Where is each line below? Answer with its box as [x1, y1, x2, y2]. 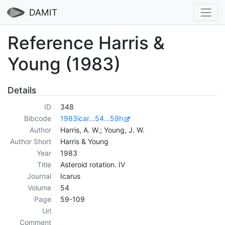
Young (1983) [8, 53, 121, 74]
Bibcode [24, 114, 51, 123]
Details [8, 84, 36, 95]
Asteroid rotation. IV [60, 160, 125, 169]
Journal [27, 172, 51, 181]
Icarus [60, 172, 80, 181]
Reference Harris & [8, 32, 165, 53]
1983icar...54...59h [60, 114, 123, 123]
